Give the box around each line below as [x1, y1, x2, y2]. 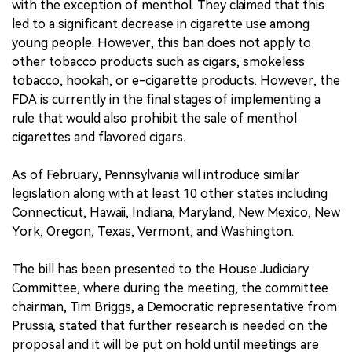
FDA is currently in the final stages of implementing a [12, 91, 321, 107]
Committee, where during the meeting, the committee [12, 280, 328, 295]
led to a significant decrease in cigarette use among [12, 16, 310, 31]
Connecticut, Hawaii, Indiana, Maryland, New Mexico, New [12, 204, 340, 220]
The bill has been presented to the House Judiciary [12, 261, 309, 277]
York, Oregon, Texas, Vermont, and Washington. [12, 223, 294, 239]
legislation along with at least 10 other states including [12, 185, 328, 201]
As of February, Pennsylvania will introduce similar [12, 167, 299, 182]
